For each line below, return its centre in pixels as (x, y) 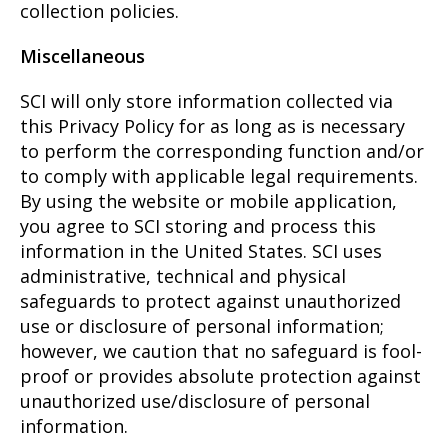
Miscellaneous (82, 56)
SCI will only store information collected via (206, 101)
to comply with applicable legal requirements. (219, 176)
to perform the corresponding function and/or (222, 151)
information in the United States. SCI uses (201, 251)
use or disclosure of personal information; (202, 326)
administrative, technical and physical (183, 276)
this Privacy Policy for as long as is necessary (212, 126)
